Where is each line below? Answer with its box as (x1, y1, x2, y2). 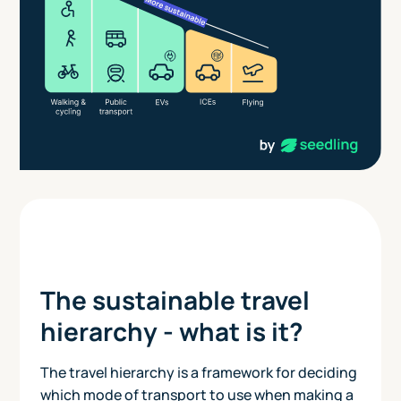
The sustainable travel (39, 282, 310, 317)
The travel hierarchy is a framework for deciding (39, 362, 357, 382)
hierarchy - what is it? (39, 313, 303, 348)
